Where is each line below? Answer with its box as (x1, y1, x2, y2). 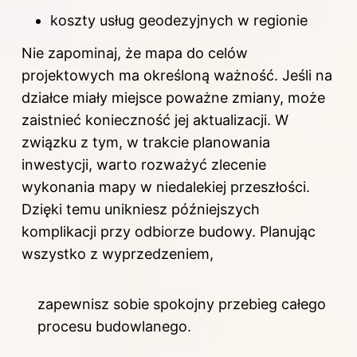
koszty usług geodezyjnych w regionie (50, 11, 308, 29)
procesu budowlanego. (37, 317, 191, 335)
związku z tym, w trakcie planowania (22, 133, 270, 151)
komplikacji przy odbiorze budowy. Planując (22, 222, 316, 240)
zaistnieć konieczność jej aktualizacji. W (22, 111, 288, 128)
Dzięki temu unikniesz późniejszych (22, 200, 260, 218)
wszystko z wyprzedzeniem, (22, 245, 214, 262)
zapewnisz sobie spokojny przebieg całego (37, 295, 326, 312)
